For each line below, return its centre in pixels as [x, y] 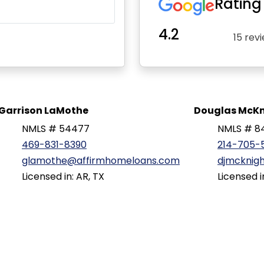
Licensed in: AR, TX [63, 176]
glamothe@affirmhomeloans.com [101, 161]
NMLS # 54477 [56, 129]
